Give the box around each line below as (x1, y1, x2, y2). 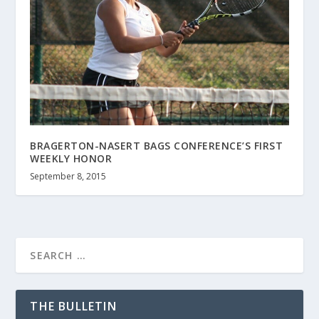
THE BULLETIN (30, 298, 117, 315)
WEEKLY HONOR (30, 152, 113, 166)
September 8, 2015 (30, 170, 107, 183)
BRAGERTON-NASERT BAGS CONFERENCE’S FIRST (30, 139, 283, 153)
